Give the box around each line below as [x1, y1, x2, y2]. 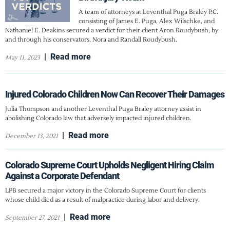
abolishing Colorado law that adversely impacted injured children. [5, 114, 191, 122]
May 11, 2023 [5, 53, 40, 62]
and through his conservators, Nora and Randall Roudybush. [5, 35, 177, 44]
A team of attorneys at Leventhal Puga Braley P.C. [79, 8, 219, 16]
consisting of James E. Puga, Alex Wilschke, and [79, 17, 215, 25]
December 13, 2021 [5, 132, 58, 140]
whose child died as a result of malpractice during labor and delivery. [5, 196, 200, 204]
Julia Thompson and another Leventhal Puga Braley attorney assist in [5, 105, 201, 113]
